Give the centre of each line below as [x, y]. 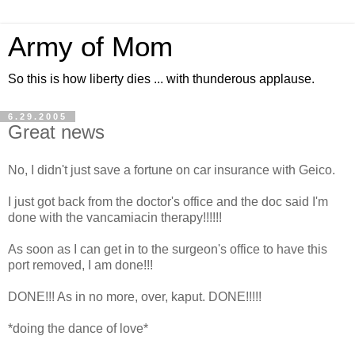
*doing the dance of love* [78, 328]
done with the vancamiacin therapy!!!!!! [115, 217]
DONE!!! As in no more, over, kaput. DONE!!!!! [135, 296]
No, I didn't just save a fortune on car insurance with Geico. [172, 170]
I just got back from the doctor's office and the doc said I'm [168, 201]
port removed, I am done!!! [80, 265]
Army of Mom [90, 47]
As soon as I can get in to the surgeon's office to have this [168, 249]
